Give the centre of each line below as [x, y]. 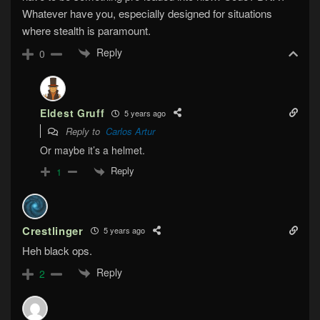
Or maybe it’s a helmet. [92, 150]
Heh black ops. [57, 250]
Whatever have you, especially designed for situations [147, 13]
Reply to [84, 131]
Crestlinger [53, 230]
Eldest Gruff [72, 113]
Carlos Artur [130, 131]
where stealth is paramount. [86, 30]
